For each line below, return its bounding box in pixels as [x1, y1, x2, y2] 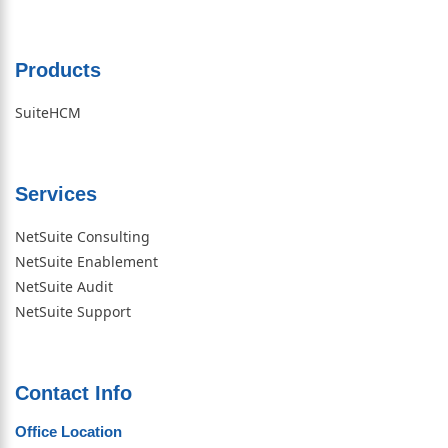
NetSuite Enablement [15, 251, 158, 271]
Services [15, 182, 97, 205]
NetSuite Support [15, 301, 131, 321]
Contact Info [15, 381, 132, 404]
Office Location [15, 422, 122, 440]
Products [15, 58, 101, 81]
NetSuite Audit [15, 276, 113, 296]
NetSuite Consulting [15, 226, 150, 246]
